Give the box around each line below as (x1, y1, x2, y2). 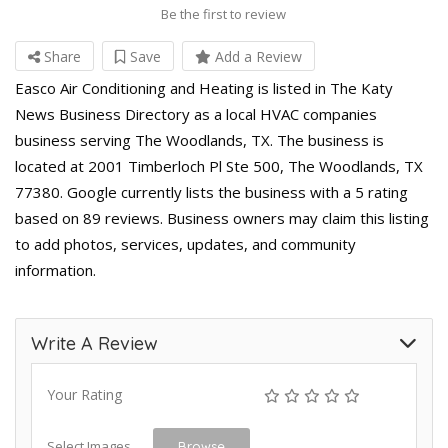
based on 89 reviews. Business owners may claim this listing (15, 208, 429, 228)
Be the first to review (161, 5, 286, 23)
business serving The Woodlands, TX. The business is (15, 130, 384, 150)
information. (15, 260, 96, 280)
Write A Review (31, 332, 158, 355)
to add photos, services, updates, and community (15, 234, 356, 254)
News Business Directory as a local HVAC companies (15, 104, 377, 124)
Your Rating (47, 385, 122, 404)
